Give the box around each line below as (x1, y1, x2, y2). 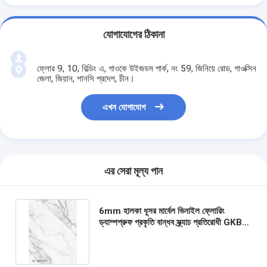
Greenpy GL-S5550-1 (98, 228, 190, 239)
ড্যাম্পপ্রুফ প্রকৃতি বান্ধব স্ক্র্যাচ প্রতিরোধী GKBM (98, 216, 250, 228)
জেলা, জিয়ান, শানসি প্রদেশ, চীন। (36, 73, 135, 84)
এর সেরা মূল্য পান (104, 165, 163, 178)
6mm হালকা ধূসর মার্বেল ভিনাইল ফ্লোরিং (98, 205, 225, 216)
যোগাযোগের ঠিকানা (103, 29, 164, 41)
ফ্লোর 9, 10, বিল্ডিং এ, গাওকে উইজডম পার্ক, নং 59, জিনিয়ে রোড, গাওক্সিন (36, 63, 256, 74)
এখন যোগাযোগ (103, 102, 146, 113)
